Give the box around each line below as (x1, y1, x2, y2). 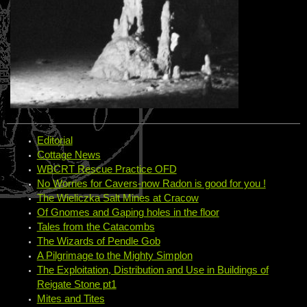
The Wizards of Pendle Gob (36, 236, 160, 247)
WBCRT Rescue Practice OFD (36, 164, 177, 175)
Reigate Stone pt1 (36, 279, 116, 291)
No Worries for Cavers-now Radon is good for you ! (36, 178, 266, 190)
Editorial (36, 135, 73, 147)
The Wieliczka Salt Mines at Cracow (36, 193, 199, 204)
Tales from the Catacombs (36, 221, 155, 233)
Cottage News (36, 149, 101, 161)
